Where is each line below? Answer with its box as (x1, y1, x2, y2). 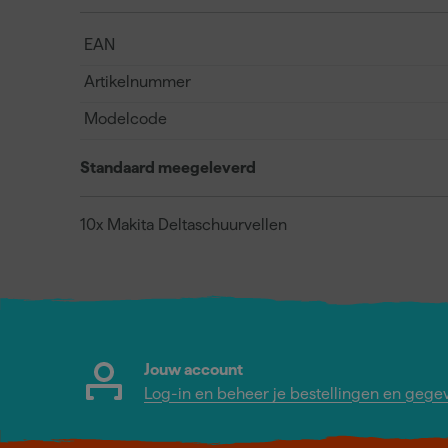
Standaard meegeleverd (80, 158, 256, 176)
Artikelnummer (84, 72, 191, 90)
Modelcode (84, 109, 167, 127)
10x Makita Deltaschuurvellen (80, 215, 287, 233)
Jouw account (144, 360, 243, 378)
